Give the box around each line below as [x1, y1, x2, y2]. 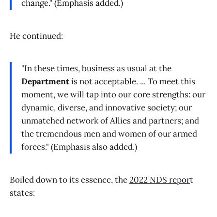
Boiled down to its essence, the [10, 174, 129, 186]
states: [10, 187, 35, 199]
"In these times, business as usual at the [21, 63, 171, 74]
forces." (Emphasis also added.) [21, 141, 137, 153]
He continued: [10, 30, 63, 41]
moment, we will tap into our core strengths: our [21, 89, 205, 100]
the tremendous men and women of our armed [21, 128, 197, 139]
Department [21, 76, 69, 87]
